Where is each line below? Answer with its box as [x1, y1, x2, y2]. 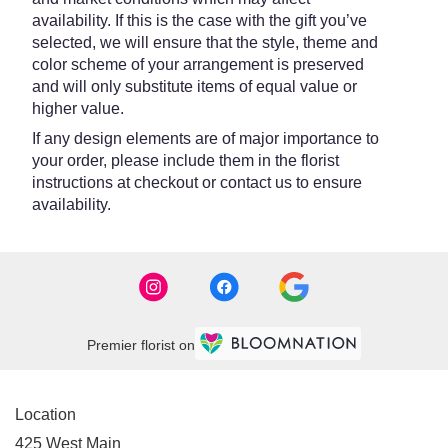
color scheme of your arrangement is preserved [32, 56, 364, 73]
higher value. [32, 100, 124, 117]
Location [15, 406, 76, 424]
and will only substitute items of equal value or [32, 78, 357, 95]
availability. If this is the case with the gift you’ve [32, 12, 367, 29]
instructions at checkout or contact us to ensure [32, 174, 362, 191]
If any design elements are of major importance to [32, 130, 379, 147]
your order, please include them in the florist [32, 152, 339, 169]
